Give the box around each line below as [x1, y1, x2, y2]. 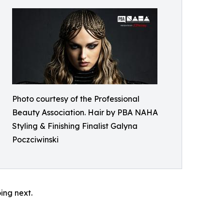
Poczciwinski [12, 135, 59, 144]
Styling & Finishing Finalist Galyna [12, 121, 138, 131]
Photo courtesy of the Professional [12, 94, 139, 104]
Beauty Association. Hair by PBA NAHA [12, 108, 158, 117]
